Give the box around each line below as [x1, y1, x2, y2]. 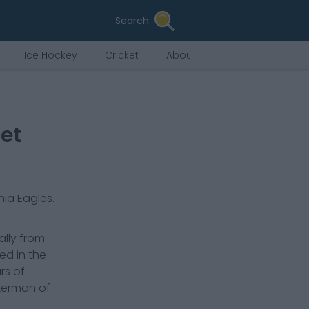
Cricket [105, 48, 139, 62]
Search [115, 14, 149, 28]
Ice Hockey [24, 48, 77, 62]
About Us [166, 48, 210, 62]
